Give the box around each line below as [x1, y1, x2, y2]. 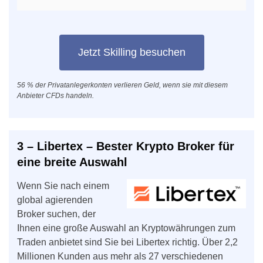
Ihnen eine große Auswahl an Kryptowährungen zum [17, 222, 235, 233]
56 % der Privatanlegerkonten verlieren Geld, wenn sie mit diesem [17, 80, 228, 89]
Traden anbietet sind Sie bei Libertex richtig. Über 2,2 [17, 237, 238, 247]
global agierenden [17, 194, 93, 205]
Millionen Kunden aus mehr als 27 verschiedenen [17, 251, 223, 261]
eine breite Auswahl [17, 155, 127, 168]
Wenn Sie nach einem [17, 180, 109, 191]
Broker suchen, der [17, 208, 96, 219]
